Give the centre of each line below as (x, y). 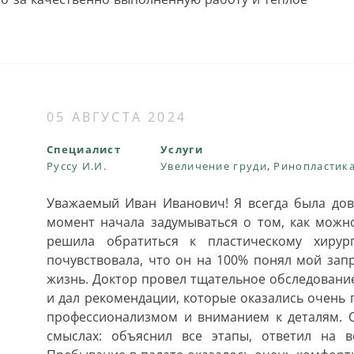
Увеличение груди (214, 166)
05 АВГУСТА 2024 (117, 117)
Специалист (84, 149)
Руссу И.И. (77, 166)
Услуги (182, 149)
